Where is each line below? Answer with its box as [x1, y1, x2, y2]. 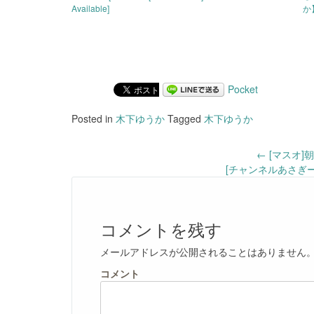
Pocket [228, 81, 258, 96]
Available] [71, 1, 109, 14]
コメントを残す [100, 215, 222, 241]
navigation [71, 168, 165, 206]
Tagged [165, 111, 204, 125]
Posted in [71, 111, 116, 125]
